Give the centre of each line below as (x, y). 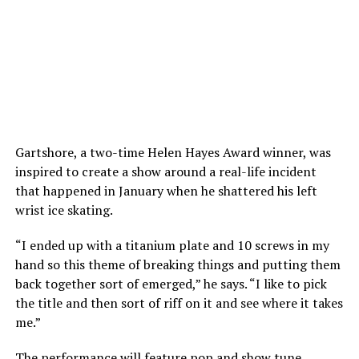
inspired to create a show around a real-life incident (165, 172)
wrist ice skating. (64, 210)
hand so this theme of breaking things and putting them (177, 265)
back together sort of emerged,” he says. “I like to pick (171, 284)
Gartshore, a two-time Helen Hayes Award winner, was (173, 153)
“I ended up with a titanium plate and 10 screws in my (172, 246)
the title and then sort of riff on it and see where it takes (179, 303)
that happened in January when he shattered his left (166, 191)
